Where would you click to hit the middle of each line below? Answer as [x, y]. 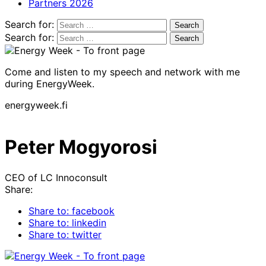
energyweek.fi [36, 105]
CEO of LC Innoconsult [56, 177]
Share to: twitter [65, 234]
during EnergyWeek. [50, 83]
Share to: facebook [72, 210]
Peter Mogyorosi [81, 147]
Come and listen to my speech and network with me [122, 72]
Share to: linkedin [67, 222]
